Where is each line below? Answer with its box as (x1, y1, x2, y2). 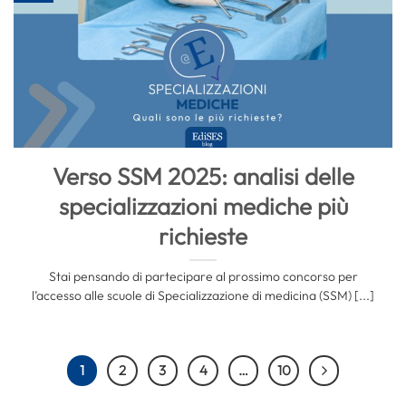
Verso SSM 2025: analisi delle (52, 160, 354, 191)
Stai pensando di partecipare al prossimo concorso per (48, 267, 358, 285)
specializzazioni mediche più (58, 190, 348, 221)
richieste (159, 220, 247, 251)
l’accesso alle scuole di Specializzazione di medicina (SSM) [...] (32, 286, 374, 304)
